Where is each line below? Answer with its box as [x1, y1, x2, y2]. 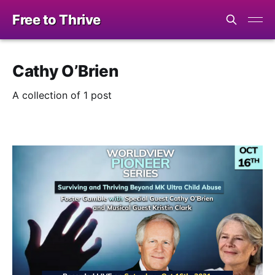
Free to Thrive [12, 12, 101, 28]
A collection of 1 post [12, 89, 112, 101]
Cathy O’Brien [12, 61, 118, 80]
